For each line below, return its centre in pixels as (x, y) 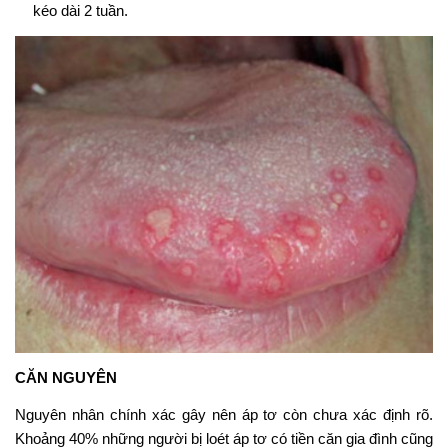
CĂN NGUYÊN (66, 378)
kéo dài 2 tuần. (80, 11)
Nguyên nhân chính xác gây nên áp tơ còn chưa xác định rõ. (224, 415)
